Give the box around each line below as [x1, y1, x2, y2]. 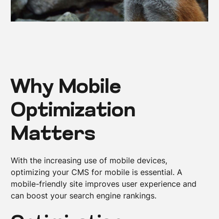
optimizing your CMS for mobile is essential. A [11, 167, 183, 177]
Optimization [11, 101, 136, 121]
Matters [11, 125, 96, 145]
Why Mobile [11, 78, 122, 98]
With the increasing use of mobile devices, [11, 155, 168, 165]
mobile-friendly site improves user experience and [11, 178, 197, 189]
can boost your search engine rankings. [11, 190, 157, 200]
